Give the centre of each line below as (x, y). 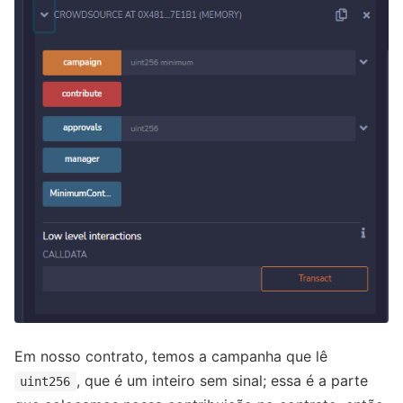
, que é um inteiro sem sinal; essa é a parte (222, 380)
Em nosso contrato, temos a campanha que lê (171, 356)
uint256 (45, 381)
